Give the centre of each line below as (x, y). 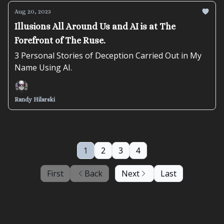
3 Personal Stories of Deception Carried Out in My (108, 55)
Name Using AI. (43, 67)
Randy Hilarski (35, 99)
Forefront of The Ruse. (60, 40)
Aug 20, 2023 (33, 11)
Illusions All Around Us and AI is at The (95, 26)
